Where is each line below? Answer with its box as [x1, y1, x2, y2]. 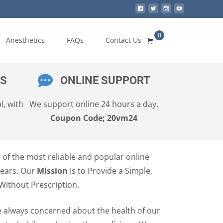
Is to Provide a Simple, [68, 165, 152, 176]
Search [170, 32, 196, 43]
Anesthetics [6, 35, 45, 45]
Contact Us [106, 35, 141, 45]
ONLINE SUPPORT [60, 74, 150, 87]
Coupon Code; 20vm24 [50, 112, 137, 123]
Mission [37, 165, 68, 176]
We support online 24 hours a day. [29, 99, 158, 110]
